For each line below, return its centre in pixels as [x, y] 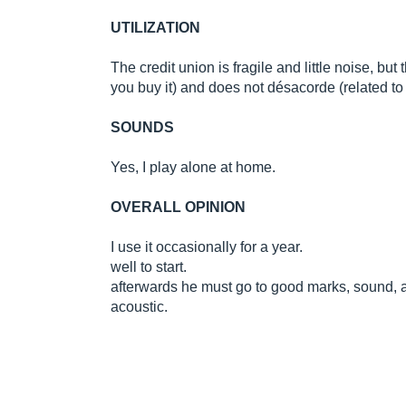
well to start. [149, 267]
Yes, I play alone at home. [193, 168]
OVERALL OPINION [178, 208]
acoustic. [139, 307]
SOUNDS [142, 128]
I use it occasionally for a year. [207, 247]
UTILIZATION [155, 28]
